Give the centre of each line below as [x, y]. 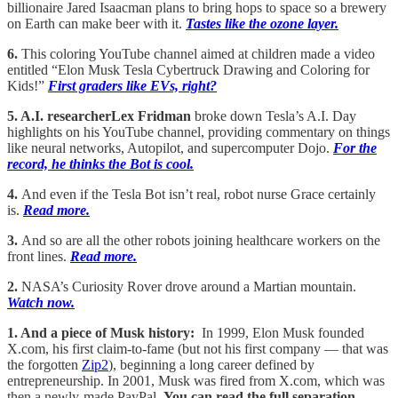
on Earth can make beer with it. [96, 24]
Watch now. [41, 303]
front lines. [39, 257]
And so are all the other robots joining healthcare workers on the [201, 241]
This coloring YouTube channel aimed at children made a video [198, 54]
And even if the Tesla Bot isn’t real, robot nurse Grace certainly [199, 195]
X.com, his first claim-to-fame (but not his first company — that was [198, 349]
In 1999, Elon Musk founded [283, 333]
